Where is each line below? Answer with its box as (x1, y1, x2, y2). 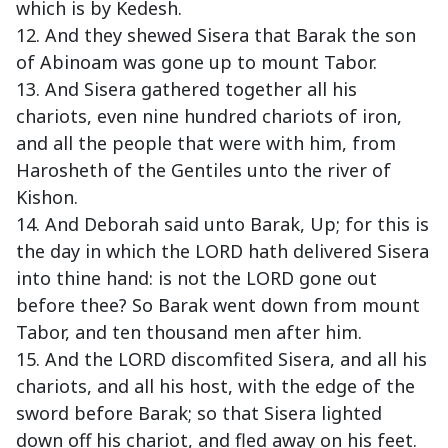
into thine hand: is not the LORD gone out (16, 266, 377, 291)
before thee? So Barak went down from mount (16, 293, 420, 318)
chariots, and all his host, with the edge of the (16, 374, 415, 399)
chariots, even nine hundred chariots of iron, (16, 104, 402, 129)
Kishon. (16, 185, 78, 210)
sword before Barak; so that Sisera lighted (16, 401, 382, 426)
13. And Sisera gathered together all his (16, 77, 357, 102)
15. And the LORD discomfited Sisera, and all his (16, 347, 427, 372)
